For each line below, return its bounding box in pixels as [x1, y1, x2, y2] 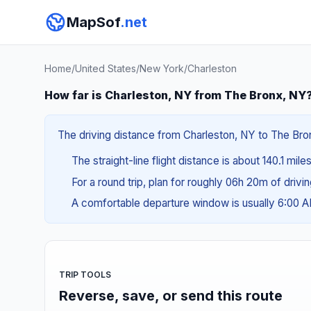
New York [140, 62, 184, 74]
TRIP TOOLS [59, 269, 111, 280]
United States [75, 62, 136, 74]
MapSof [67, 14, 120, 31]
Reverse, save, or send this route [59, 287, 283, 304]
